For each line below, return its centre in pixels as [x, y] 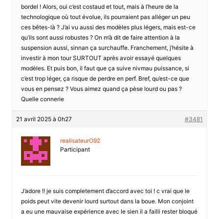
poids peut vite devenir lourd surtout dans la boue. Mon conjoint [107, 201]
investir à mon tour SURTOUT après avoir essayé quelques [101, 58]
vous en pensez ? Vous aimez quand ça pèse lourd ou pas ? [101, 88]
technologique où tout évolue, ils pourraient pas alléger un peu [105, 17]
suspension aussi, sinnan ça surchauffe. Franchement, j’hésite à [107, 47]
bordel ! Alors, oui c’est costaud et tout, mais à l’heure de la [99, 6]
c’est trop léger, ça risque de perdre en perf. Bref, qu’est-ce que [105, 78]
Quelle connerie [42, 99]
